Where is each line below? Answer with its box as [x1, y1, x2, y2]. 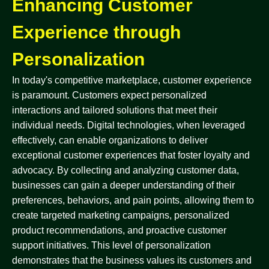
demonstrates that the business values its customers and [12, 255, 252, 265]
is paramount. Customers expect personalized [12, 90, 207, 100]
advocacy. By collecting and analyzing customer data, [12, 165, 239, 175]
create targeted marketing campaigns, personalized [12, 210, 229, 220]
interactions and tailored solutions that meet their [12, 105, 217, 115]
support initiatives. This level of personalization [12, 240, 211, 250]
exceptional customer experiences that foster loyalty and [12, 150, 250, 160]
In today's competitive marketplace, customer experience [12, 75, 252, 85]
